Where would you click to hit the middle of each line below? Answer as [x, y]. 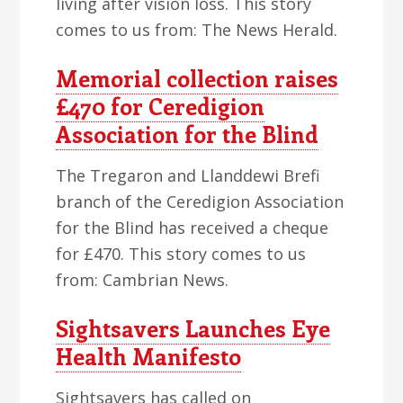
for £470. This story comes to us [181, 254]
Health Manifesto [149, 356]
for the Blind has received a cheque [193, 228]
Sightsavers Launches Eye [193, 328]
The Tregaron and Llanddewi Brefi [188, 175]
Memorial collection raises [197, 78]
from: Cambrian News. [143, 280]
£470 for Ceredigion [161, 106]
